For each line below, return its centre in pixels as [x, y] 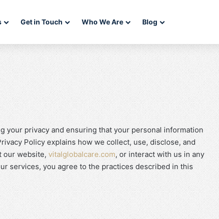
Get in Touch [42, 22]
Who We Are [102, 22]
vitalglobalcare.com [82, 154]
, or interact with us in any [160, 154]
